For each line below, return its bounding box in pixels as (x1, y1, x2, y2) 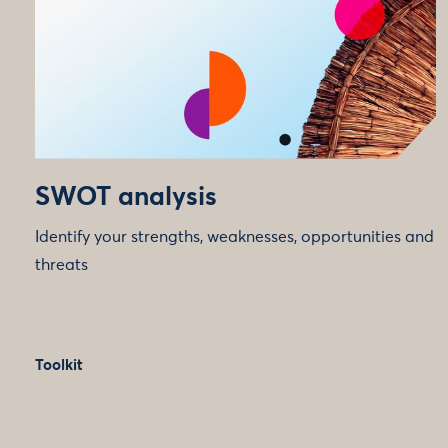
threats (35, 256, 88, 273)
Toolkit (35, 358, 83, 373)
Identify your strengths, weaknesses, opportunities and (35, 228, 434, 245)
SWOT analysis (35, 184, 217, 211)
